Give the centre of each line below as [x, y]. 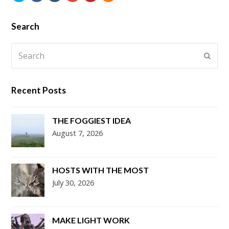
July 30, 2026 [73, 183]
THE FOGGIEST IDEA [92, 120]
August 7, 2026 [78, 133]
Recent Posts [39, 90]
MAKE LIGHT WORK [91, 220]
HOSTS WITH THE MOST [101, 170]
